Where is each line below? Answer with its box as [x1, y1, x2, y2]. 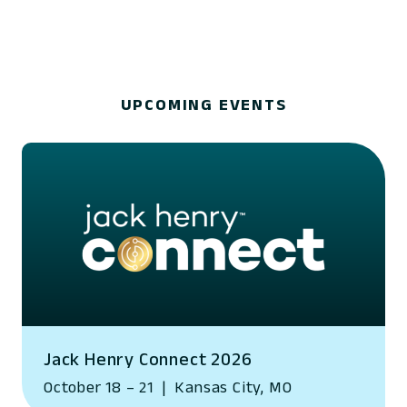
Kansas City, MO [170, 377, 293, 396]
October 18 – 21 [44, 377, 158, 396]
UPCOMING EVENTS [120, 95, 287, 114]
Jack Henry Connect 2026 [44, 348, 253, 369]
